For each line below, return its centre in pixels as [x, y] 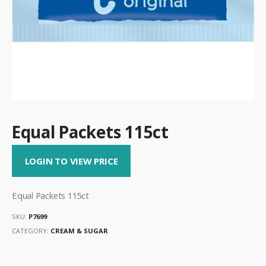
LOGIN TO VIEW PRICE [71, 161]
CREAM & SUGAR [79, 231]
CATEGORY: [31, 231]
